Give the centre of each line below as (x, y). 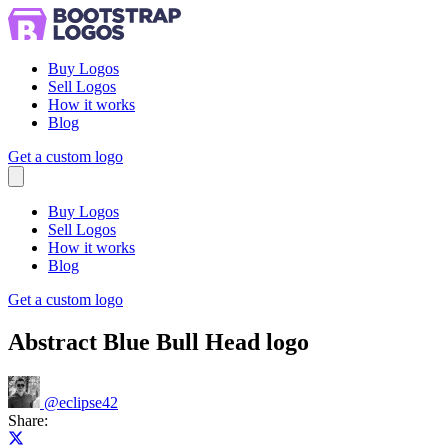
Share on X (59, 437)
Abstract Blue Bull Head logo (158, 341)
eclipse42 (88, 402)
